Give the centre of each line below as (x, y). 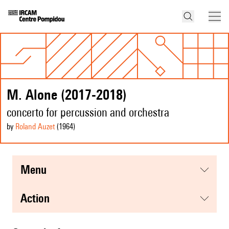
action (38, 198)
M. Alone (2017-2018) (67, 95)
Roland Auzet (35, 127)
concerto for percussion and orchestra (88, 112)
